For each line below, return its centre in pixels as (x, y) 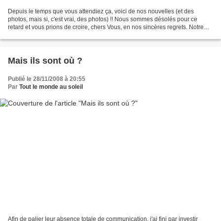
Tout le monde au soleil (51, 87)
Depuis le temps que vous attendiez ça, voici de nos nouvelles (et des (101, 11)
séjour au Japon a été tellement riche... (60, 35)
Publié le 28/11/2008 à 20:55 (47, 79)
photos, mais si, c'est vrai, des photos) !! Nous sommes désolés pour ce (103, 19)
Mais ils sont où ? (45, 61)
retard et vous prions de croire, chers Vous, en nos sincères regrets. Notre (106, 27)
